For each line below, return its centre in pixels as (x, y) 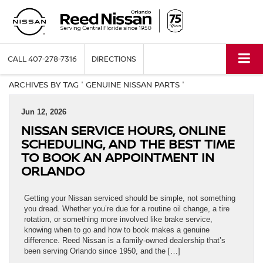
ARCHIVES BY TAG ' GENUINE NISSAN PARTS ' (97, 85)
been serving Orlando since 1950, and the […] (102, 251)
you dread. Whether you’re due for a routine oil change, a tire (127, 209)
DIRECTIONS (114, 59)
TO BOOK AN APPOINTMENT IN (118, 157)
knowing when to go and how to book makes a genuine (117, 230)
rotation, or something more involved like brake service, (118, 220)
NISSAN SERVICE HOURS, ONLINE (123, 130)
